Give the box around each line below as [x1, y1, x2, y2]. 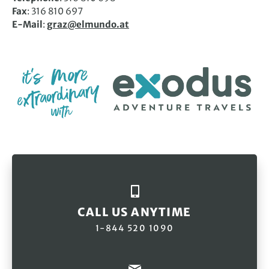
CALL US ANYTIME [77, 205, 192, 220]
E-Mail [12, 19, 43, 30]
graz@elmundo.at [47, 19, 129, 30]
